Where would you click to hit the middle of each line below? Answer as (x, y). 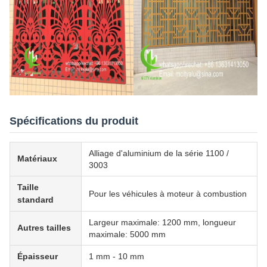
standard (35, 199)
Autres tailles (44, 227)
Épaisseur (38, 256)
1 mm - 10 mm (117, 256)
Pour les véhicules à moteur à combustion (168, 193)
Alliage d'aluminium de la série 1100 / (159, 153)
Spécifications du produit (74, 121)
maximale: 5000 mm (127, 234)
